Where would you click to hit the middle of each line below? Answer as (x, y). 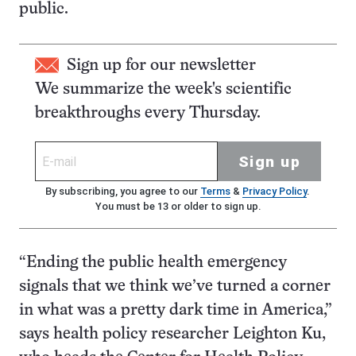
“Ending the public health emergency (153, 263)
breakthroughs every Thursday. (148, 113)
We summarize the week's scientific (163, 89)
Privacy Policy (274, 191)
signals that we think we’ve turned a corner (175, 286)
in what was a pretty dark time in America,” (176, 310)
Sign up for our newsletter (161, 66)
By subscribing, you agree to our (122, 191)
